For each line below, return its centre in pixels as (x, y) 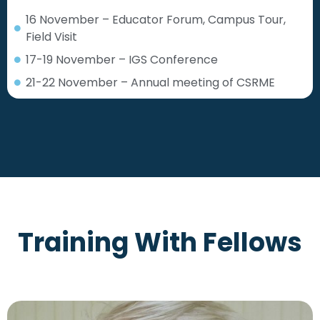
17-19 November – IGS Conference (122, 59)
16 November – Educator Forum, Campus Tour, (156, 19)
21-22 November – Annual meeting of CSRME (151, 82)
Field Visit (52, 36)
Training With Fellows (160, 242)
